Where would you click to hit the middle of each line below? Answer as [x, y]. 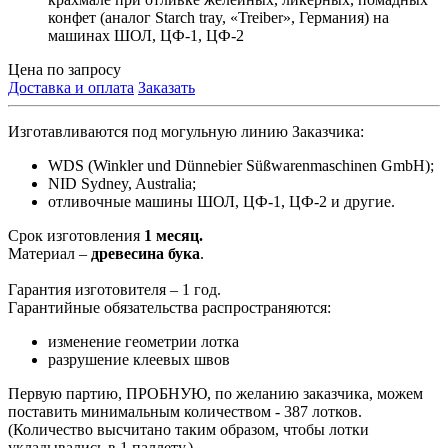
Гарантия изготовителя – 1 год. [114, 289]
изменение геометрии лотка [143, 341]
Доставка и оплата [71, 87]
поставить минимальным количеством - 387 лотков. [185, 411]
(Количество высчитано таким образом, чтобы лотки [188, 429]
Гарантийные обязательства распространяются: [169, 307]
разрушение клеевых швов [139, 359]
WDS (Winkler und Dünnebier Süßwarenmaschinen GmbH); [241, 165]
